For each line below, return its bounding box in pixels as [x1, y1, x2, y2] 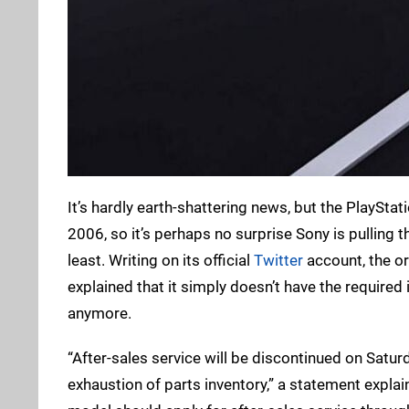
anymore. [68, 303, 131, 322]
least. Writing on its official [68, 250, 254, 269]
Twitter [254, 250, 303, 269]
